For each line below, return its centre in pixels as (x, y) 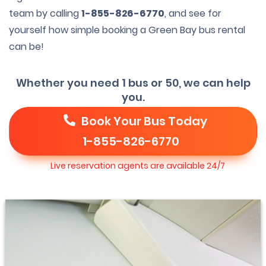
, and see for (193, 13)
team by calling (45, 13)
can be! (26, 47)
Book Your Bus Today (143, 121)
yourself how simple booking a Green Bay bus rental (127, 30)
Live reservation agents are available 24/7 (138, 166)
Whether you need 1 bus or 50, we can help (133, 83)
